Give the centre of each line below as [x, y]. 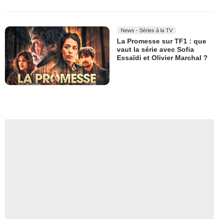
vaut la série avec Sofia [155, 50]
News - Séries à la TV [147, 30]
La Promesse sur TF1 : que [162, 41]
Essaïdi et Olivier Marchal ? [162, 58]
